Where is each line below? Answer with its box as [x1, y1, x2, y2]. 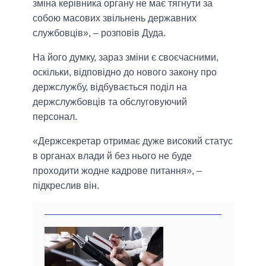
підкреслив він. [33, 180, 99, 191]
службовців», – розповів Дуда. [33, 28, 166, 39]
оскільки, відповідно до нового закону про [33, 67, 217, 78]
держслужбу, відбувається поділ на [33, 82, 187, 93]
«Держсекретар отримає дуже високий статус [33, 136, 233, 147]
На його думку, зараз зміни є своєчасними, [33, 52, 218, 63]
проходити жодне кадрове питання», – [33, 166, 202, 176]
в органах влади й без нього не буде [33, 151, 192, 161]
